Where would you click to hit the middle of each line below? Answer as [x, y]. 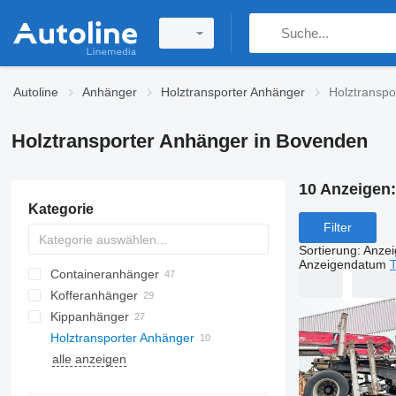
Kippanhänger [89, 316]
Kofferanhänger [94, 295]
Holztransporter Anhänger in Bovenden [189, 141]
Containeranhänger [104, 274]
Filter [337, 228]
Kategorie [61, 209]
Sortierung [327, 250]
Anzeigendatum [342, 264]
